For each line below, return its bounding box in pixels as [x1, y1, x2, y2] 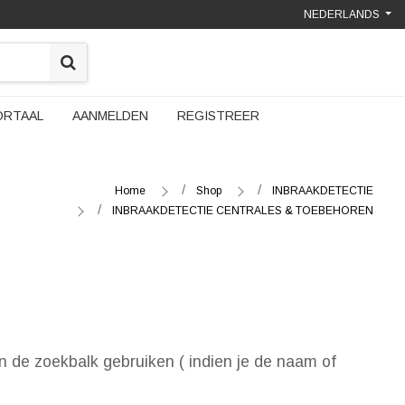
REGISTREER [176, 108, 259, 123]
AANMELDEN [71, 108, 148, 123]
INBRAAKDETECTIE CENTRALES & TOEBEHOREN [112, 204, 373, 217]
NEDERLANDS [303, 8, 380, 21]
